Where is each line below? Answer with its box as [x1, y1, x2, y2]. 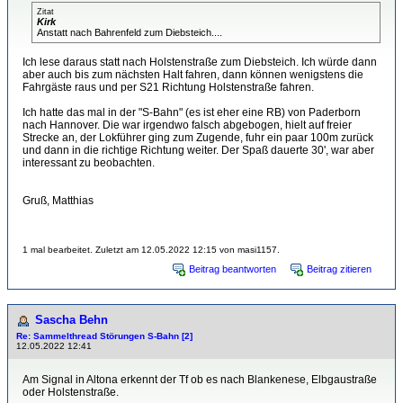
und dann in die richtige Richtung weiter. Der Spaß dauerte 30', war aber [22, 143, 374, 157]
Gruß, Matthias [22, 193, 94, 207]
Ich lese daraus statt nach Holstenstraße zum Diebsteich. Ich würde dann [22, 55, 377, 68]
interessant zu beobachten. [22, 156, 155, 169]
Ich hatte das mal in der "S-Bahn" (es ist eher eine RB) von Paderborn [22, 105, 361, 119]
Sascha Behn [35, 312, 108, 327]
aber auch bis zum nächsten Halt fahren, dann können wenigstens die [22, 67, 363, 81]
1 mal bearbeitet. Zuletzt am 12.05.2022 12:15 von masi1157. [22, 244, 280, 255]
